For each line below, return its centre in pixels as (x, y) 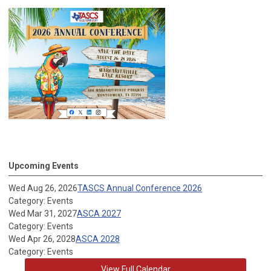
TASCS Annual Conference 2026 (140, 188)
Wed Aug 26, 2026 (43, 188)
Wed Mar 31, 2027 (43, 214)
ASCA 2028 (98, 239)
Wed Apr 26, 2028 (42, 239)
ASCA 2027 (99, 214)
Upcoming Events (44, 166)
